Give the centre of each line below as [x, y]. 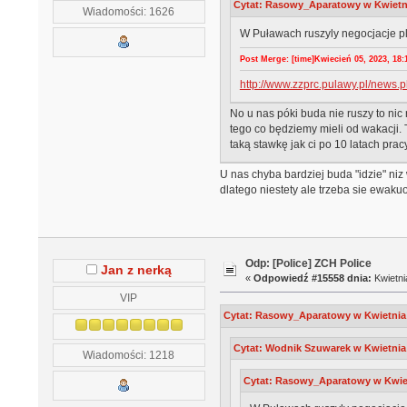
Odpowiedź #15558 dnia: [313, 278]
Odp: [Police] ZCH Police [309, 263]
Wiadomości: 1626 [129, 11]
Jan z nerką [136, 270]
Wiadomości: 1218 [129, 354]
